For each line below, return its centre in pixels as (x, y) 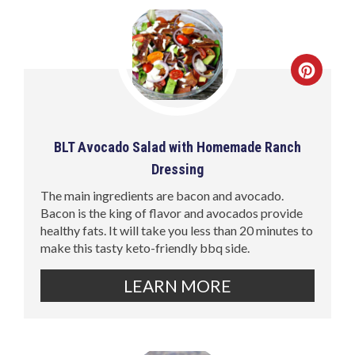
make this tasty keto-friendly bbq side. (145, 247)
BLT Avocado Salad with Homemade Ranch (177, 147)
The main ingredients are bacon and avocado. (162, 195)
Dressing (177, 169)
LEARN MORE (177, 285)
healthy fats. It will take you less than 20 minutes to (177, 230)
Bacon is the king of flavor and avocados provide (172, 212)
